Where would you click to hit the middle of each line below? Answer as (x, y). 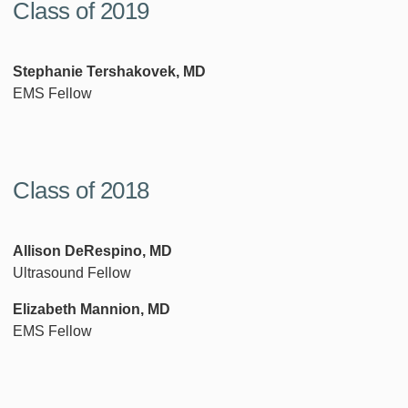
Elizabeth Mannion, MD (92, 309)
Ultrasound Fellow (72, 272)
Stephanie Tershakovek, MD (109, 71)
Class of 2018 (81, 191)
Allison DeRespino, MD (92, 250)
